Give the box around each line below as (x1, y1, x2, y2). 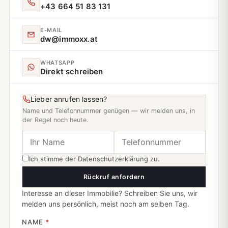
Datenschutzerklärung (78, 155, 148, 163)
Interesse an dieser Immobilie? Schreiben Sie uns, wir (22, 189, 197, 198)
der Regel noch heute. (22, 116, 88, 124)
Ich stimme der (29, 155, 78, 163)
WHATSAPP (40, 59, 75, 67)
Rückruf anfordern (83, 173, 145, 181)
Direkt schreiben (40, 67, 103, 77)
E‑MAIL (40, 26, 62, 34)
